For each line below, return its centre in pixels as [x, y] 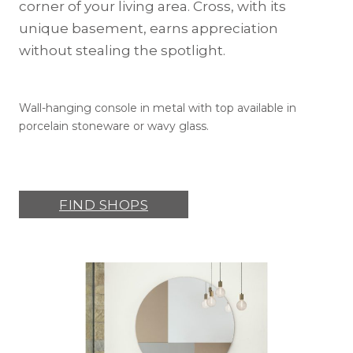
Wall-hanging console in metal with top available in [158, 108]
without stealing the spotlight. [122, 51]
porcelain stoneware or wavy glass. [114, 126]
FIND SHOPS [104, 204]
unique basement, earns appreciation [149, 29]
